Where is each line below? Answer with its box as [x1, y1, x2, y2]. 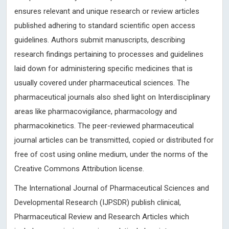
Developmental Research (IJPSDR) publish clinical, [14, 198, 181, 207]
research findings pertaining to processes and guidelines [14, 50, 203, 59]
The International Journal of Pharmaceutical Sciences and [14, 184, 209, 193]
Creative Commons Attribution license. [14, 164, 144, 173]
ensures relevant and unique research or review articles [14, 7, 199, 16]
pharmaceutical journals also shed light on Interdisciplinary [14, 93, 210, 102]
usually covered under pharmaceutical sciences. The [14, 78, 190, 87]
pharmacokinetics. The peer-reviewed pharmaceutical [14, 121, 194, 130]
